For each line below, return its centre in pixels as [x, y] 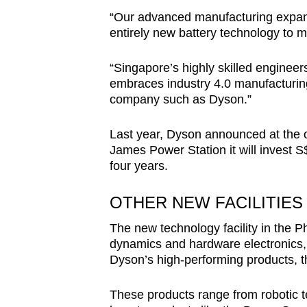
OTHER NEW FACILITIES [206, 203]
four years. [138, 166]
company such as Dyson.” [180, 100]
